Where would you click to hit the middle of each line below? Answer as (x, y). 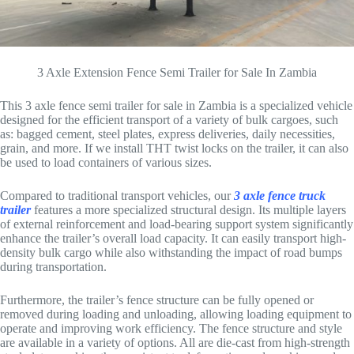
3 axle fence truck (280, 196)
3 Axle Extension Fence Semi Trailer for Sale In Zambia (177, 73)
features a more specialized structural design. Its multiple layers (188, 210)
